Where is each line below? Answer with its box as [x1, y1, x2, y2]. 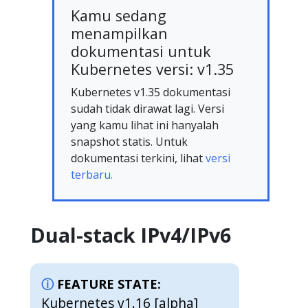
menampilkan [71, 23, 168, 43]
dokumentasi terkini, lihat [71, 150, 206, 166]
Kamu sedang [71, 5, 166, 25]
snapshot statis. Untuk [71, 133, 188, 149]
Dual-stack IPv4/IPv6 [30, 221, 231, 248]
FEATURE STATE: [57, 275, 161, 292]
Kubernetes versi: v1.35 [71, 58, 234, 79]
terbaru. [71, 166, 113, 182]
